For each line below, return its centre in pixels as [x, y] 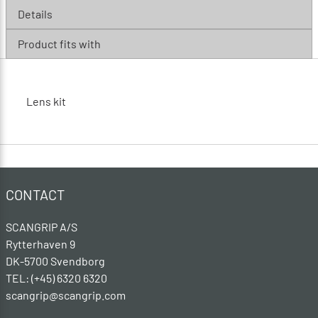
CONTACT [35, 194]
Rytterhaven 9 [42, 243]
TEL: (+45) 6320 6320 [57, 278]
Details [35, 13]
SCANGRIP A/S [42, 226]
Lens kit [46, 101]
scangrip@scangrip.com [66, 295]
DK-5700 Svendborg [55, 261]
